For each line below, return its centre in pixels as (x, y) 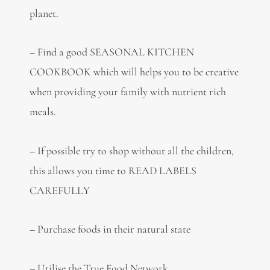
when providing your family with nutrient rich (127, 92)
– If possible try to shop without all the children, (131, 150)
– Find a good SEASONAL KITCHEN (111, 52)
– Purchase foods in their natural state (110, 229)
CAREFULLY (59, 190)
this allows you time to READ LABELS (113, 170)
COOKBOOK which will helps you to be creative (134, 72)
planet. (44, 13)
